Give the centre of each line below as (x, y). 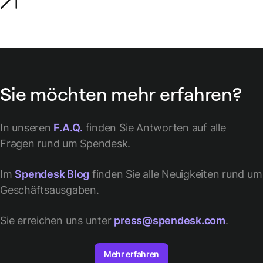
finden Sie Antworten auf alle (154, 128)
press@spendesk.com (170, 221)
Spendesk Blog (52, 174)
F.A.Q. (68, 128)
